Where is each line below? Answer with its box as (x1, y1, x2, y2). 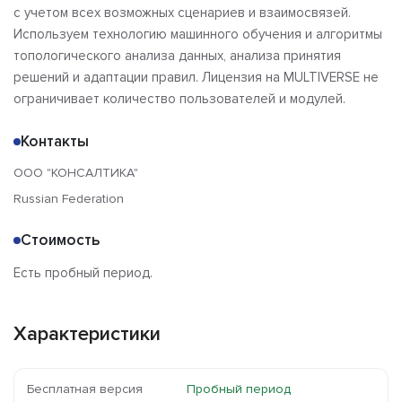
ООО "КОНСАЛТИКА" (13, 165, 138, 181)
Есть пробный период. (13, 265, 153, 282)
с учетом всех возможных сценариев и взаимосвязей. (13, 4, 351, 22)
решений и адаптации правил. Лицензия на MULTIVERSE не (13, 69, 379, 86)
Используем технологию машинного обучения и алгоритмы (13, 26, 382, 43)
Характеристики (13, 322, 161, 347)
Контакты (21, 132, 89, 152)
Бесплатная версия (27, 381, 143, 398)
